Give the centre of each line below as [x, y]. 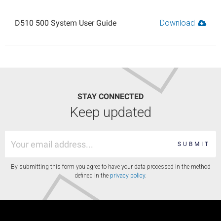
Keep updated [110, 112]
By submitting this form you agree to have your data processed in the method [110, 167]
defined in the [92, 176]
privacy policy [128, 176]
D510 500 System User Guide [66, 23]
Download [178, 23]
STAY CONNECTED [110, 97]
